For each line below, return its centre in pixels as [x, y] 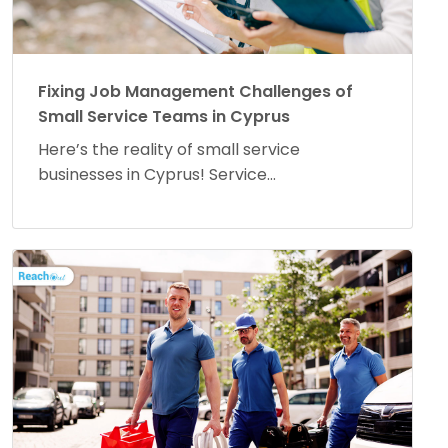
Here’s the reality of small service [169, 149]
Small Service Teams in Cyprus [164, 116]
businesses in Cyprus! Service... [157, 174]
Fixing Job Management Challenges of [195, 91]
